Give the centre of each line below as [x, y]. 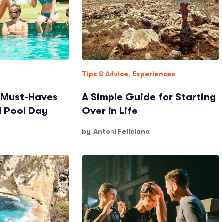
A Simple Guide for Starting [149, 97]
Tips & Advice [105, 74]
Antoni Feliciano [122, 131]
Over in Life [110, 111]
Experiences [154, 74]
